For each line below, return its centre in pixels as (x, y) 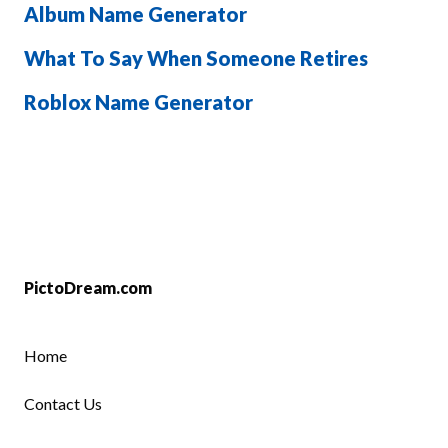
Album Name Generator (135, 14)
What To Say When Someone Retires (196, 58)
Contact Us (63, 403)
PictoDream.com (88, 287)
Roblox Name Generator (138, 102)
